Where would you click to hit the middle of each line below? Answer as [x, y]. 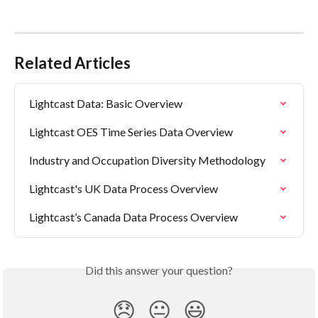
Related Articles [72, 63]
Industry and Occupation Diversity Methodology [147, 160]
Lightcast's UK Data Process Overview [124, 189]
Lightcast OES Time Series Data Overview [131, 132]
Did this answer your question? [159, 270]
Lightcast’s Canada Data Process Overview [133, 217]
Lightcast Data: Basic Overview [106, 104]
